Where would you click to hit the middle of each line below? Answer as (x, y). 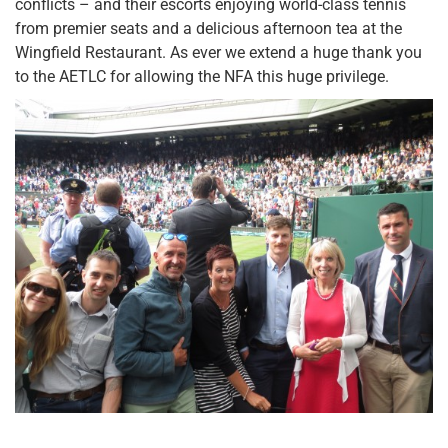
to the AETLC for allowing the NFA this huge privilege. (202, 76)
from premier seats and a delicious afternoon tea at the (208, 28)
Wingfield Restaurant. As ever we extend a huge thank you (218, 52)
